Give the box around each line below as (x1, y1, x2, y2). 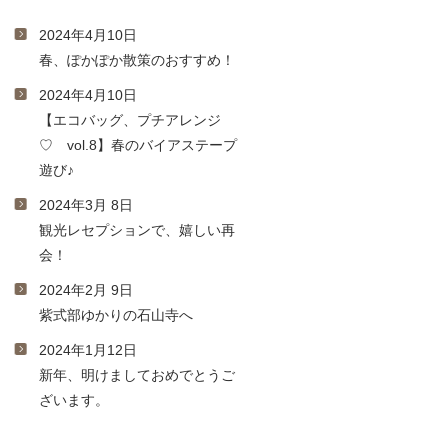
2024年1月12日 (38, 342, 137, 358)
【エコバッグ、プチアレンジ (38, 112, 221, 128)
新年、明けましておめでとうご (38, 367, 235, 383)
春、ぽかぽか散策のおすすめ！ (38, 52, 235, 68)
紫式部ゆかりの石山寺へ (38, 307, 193, 323)
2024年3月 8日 (38, 197, 133, 213)
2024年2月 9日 (38, 282, 133, 298)
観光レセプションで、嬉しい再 (38, 222, 235, 238)
